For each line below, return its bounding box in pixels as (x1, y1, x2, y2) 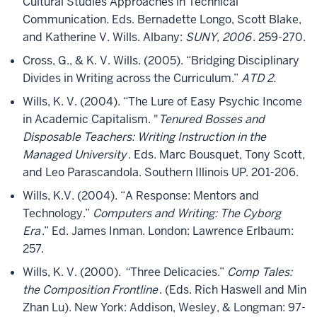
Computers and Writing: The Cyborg (93, 206, 281, 221)
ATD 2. (241, 71, 276, 86)
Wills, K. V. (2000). (23, 265, 124, 279)
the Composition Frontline (23, 282, 158, 297)
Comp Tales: (227, 265, 292, 279)
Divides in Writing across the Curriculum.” (23, 71, 241, 86)
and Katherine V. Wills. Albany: (23, 30, 185, 45)
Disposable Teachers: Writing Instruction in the (23, 129, 266, 144)
